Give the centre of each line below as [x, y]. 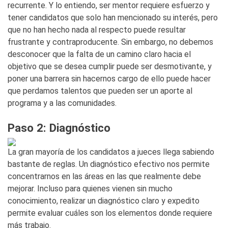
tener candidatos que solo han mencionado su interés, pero [113, 18]
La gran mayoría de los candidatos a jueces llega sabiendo [111, 152]
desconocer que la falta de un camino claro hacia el [99, 54]
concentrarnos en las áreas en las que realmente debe [104, 176]
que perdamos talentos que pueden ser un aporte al [100, 91]
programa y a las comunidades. [62, 103]
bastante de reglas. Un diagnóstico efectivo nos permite [109, 164]
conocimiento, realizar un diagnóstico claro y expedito [104, 201]
